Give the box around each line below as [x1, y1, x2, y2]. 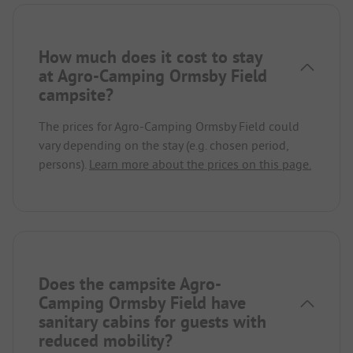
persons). [39, 156, 89, 173]
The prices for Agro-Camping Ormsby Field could [39, 118, 299, 135]
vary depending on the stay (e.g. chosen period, [39, 137, 288, 154]
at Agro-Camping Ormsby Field [39, 65, 267, 87]
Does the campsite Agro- [39, 273, 221, 295]
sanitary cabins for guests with [39, 310, 266, 333]
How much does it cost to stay [39, 46, 262, 69]
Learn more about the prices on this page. [89, 156, 311, 173]
